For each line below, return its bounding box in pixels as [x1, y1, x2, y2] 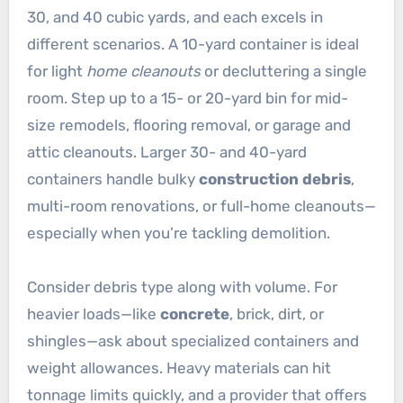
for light [26, 62, 86, 81]
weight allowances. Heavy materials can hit [26, 359, 331, 378]
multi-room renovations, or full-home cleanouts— [26, 197, 376, 216]
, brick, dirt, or [228, 305, 324, 324]
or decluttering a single [200, 62, 367, 81]
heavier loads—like [26, 305, 160, 324]
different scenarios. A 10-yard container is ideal [26, 35, 359, 54]
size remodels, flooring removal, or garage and [26, 116, 351, 135]
